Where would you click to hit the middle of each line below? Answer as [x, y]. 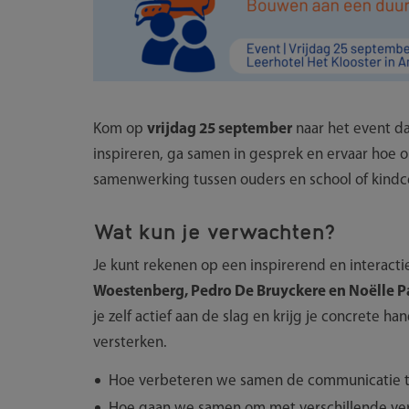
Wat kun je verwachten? [215, 230]
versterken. [130, 342]
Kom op [120, 129]
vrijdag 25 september [220, 129]
